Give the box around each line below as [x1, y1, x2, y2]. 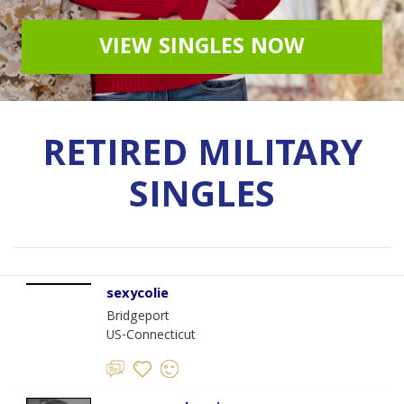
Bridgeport [106, 307, 170, 328]
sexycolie [106, 283, 169, 307]
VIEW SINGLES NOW [99, 31, 305, 67]
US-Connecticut [106, 326, 196, 347]
